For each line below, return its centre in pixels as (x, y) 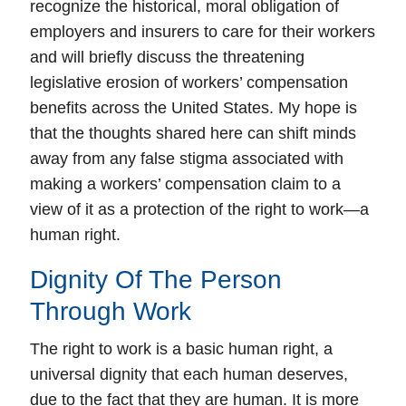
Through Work (111, 311)
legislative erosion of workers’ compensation (189, 82)
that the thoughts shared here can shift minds (193, 133)
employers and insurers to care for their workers (203, 32)
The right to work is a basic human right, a (181, 349)
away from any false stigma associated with (187, 159)
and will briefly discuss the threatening (167, 57)
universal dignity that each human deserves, (189, 374)
